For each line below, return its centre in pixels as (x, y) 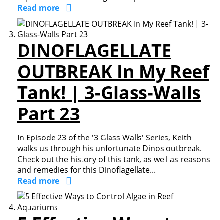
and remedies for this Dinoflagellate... (86, 170)
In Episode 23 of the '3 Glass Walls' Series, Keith (104, 137)
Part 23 (49, 114)
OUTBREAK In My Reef (113, 71)
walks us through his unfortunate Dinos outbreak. (110, 148)
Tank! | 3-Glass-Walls (109, 93)
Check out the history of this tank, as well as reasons (114, 159)
